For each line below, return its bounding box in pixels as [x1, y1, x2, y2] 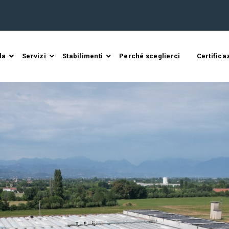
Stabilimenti [62, 52, 103, 60]
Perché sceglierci [119, 52, 180, 60]
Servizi [22, 52, 46, 60]
